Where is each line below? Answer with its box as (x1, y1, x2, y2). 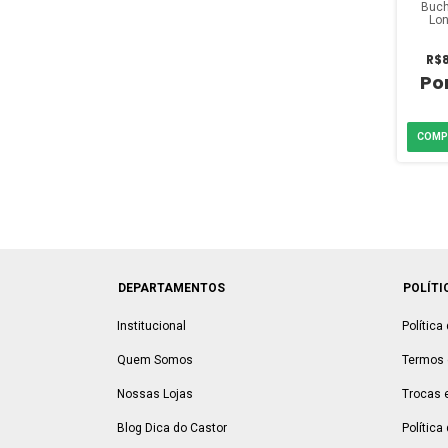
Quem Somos (117, 353, 193, 367)
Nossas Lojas (117, 387, 193, 401)
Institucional (117, 319, 186, 333)
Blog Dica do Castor (117, 421, 227, 435)
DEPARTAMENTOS (118, 281, 225, 295)
